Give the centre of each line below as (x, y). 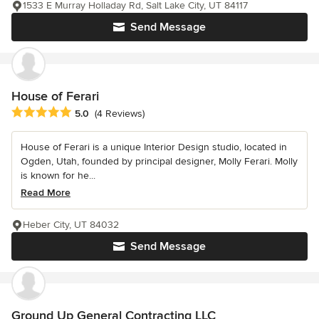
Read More (46, 192)
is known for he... (58, 175)
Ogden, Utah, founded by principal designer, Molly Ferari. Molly (159, 161)
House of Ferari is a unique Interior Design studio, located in (154, 147)
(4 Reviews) (120, 114)
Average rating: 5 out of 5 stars (87, 112)
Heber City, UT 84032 (71, 224)
